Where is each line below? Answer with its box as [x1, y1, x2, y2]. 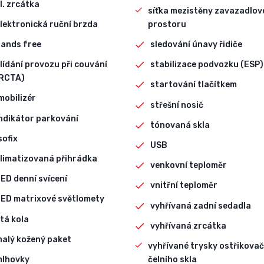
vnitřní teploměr [150, 180, 218, 191]
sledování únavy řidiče [150, 39, 243, 50]
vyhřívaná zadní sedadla [150, 200, 252, 211]
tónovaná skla [150, 120, 210, 130]
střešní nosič [150, 100, 204, 110]
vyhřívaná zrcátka [150, 220, 227, 231]
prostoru [148, 19, 187, 29]
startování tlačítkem [150, 80, 237, 90]
